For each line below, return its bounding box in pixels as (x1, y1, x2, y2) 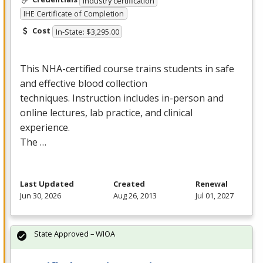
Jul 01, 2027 (195, 190, 234, 201)
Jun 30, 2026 (20, 190, 61, 201)
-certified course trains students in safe (62, 62, 234, 75)
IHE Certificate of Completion (23, 8, 124, 19)
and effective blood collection (20, 76, 147, 90)
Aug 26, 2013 (113, 190, 157, 201)
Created (113, 178, 145, 189)
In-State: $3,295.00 (55, 26, 119, 37)
